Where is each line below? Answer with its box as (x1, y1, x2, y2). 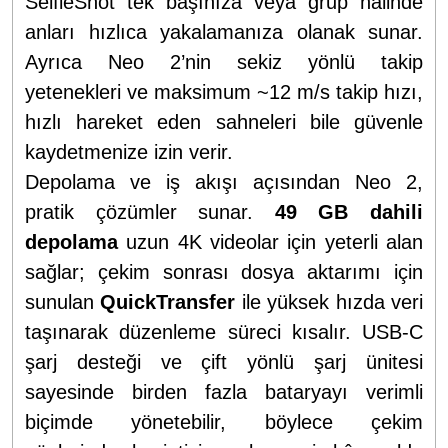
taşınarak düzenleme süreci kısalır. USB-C (25, 320, 423, 343)
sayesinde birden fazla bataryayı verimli (25, 380, 423, 403)
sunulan (25, 290, 101, 313)
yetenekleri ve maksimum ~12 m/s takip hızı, (25, 80, 423, 103)
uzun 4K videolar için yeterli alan (118, 230, 423, 253)
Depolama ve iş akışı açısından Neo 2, (25, 170, 423, 193)
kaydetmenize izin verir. (25, 140, 233, 163)
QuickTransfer (100, 290, 236, 313)
